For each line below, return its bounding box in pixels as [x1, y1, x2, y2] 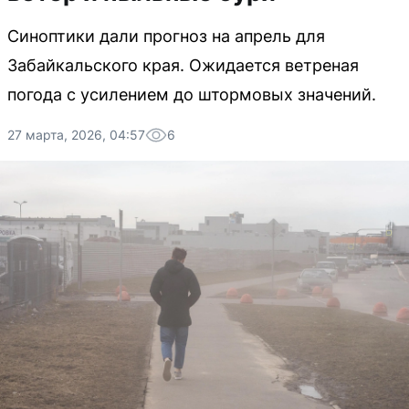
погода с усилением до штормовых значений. [7, 85, 376, 104]
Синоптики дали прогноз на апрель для [7, 26, 325, 46]
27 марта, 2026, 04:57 [7, 127, 145, 142]
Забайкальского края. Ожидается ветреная [7, 56, 359, 75]
